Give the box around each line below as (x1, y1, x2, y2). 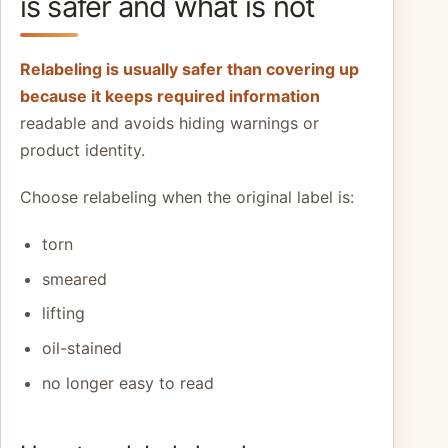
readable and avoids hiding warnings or (20, 112, 319, 133)
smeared (41, 268, 107, 289)
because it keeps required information (20, 85, 320, 106)
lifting (41, 303, 85, 324)
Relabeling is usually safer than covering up (20, 58, 359, 79)
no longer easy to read (41, 372, 214, 393)
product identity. (20, 139, 145, 160)
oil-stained (41, 337, 122, 358)
